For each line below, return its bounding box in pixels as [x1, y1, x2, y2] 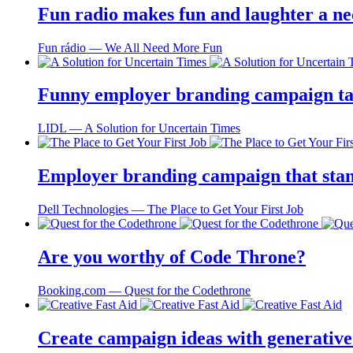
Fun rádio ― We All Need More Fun [38, 40, 222, 54]
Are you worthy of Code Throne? [38, 247, 306, 268]
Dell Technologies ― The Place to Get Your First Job [38, 203, 303, 217]
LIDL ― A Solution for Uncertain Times [38, 121, 240, 136]
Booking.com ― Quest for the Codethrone [38, 284, 251, 297]
